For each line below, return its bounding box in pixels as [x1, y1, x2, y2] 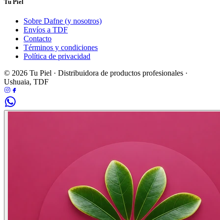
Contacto [24, 34, 52, 43]
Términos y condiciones [24, 43, 98, 52]
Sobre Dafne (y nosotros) [24, 17, 102, 26]
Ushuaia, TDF [4, 78, 49, 86]
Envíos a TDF [24, 26, 68, 34]
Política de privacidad [24, 52, 90, 61]
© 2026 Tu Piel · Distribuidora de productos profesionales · [4, 69, 188, 78]
